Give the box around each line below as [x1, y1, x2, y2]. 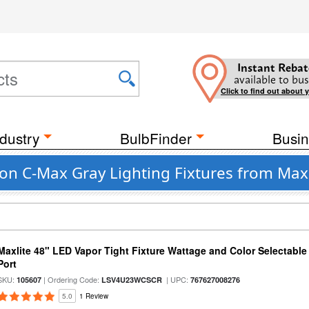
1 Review [79, 291, 109, 301]
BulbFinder [120, 128, 192, 148]
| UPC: [162, 274, 191, 285]
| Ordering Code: [41, 274, 102, 285]
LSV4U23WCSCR [101, 275, 163, 285]
